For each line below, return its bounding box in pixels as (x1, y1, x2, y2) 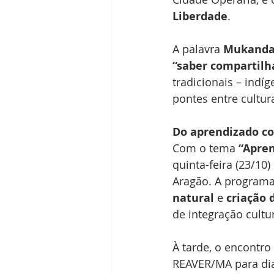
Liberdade (172, 9, 228, 24)
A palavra (172, 42, 223, 57)
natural (172, 190, 214, 206)
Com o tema (172, 141, 239, 156)
